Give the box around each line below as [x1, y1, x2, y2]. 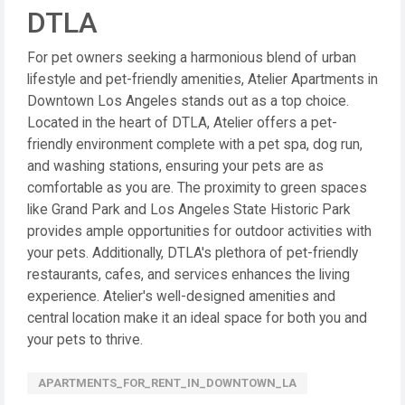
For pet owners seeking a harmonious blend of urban [27, 50, 356, 66]
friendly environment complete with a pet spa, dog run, [27, 137, 363, 153]
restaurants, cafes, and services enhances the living [27, 267, 350, 283]
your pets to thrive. [27, 332, 143, 348]
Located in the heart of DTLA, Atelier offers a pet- [27, 115, 337, 131]
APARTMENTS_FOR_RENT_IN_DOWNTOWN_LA [38, 376, 297, 390]
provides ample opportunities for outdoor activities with [27, 223, 372, 240]
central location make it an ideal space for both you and [27, 310, 367, 326]
